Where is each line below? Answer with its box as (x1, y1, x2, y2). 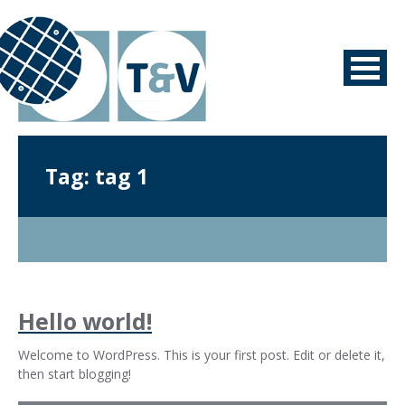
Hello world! (18, 306, 152, 336)
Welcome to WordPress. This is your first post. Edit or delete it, (18, 346, 385, 363)
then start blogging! (18, 365, 131, 382)
